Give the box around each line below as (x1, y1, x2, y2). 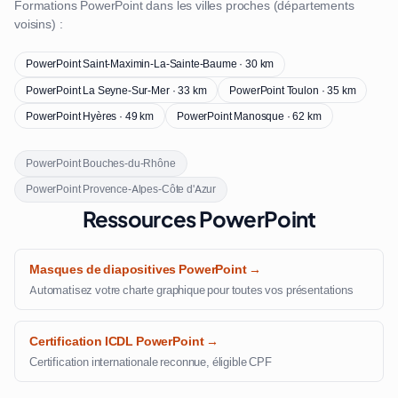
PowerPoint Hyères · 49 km (26, 108, 154, 123)
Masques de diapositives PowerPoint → (29, 260, 262, 277)
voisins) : (14, 15, 63, 32)
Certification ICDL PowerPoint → (29, 332, 219, 349)
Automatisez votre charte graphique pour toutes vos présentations (29, 282, 354, 298)
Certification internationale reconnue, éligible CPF (29, 354, 272, 370)
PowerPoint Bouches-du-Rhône (26, 156, 176, 171)
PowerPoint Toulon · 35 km (229, 83, 356, 98)
